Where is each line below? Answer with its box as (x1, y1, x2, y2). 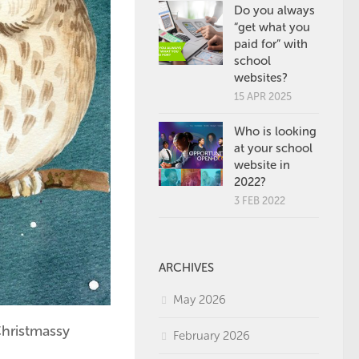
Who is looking (234, 124, 317, 139)
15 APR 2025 (234, 91, 292, 103)
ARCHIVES (159, 260, 214, 275)
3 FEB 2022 (234, 195, 285, 207)
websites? (234, 71, 288, 85)
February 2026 (173, 329, 250, 343)
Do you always (234, 3, 315, 18)
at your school (234, 141, 313, 155)
